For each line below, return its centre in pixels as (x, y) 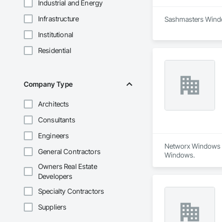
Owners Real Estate (68, 166)
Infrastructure (59, 19)
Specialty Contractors (71, 191)
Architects (54, 104)
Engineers (54, 136)
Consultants (57, 120)
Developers (55, 176)
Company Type (48, 84)
